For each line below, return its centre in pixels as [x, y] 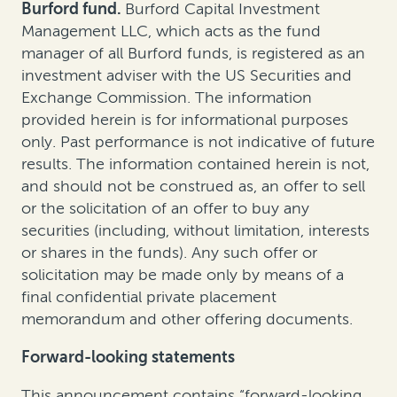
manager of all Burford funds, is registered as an [193, 54]
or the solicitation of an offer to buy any [165, 209]
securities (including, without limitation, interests [195, 231]
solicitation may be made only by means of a [183, 275]
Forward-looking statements [128, 358]
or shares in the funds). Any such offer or [169, 253]
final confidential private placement [149, 297]
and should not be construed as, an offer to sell [193, 187]
